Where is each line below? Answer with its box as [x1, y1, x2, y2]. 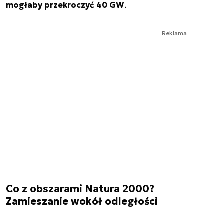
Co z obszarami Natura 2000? [6, 182, 154, 195]
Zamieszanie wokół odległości [6, 194, 158, 208]
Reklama [162, 29, 187, 37]
